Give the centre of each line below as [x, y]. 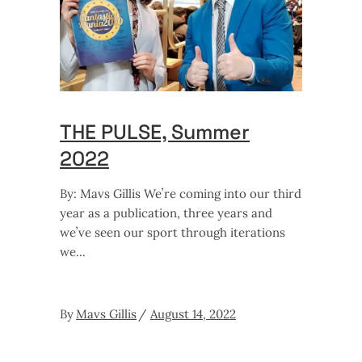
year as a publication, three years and [166, 213]
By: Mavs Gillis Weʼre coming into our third [181, 193]
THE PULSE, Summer [155, 131]
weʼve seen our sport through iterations [173, 232]
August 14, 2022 [193, 314]
